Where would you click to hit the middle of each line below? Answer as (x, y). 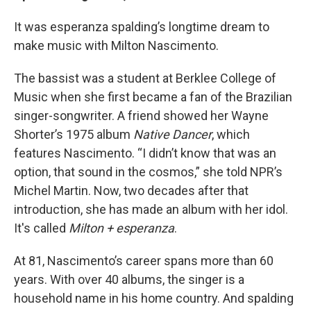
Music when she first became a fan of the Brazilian (153, 97)
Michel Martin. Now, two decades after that (131, 191)
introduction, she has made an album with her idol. (151, 209)
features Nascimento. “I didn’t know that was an (145, 153)
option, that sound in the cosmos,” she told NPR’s (148, 172)
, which (231, 134)
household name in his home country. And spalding (154, 298)
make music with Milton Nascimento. (116, 45)
